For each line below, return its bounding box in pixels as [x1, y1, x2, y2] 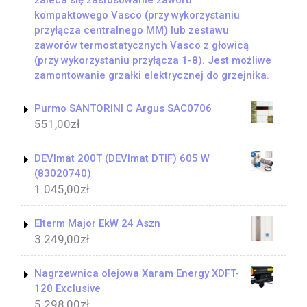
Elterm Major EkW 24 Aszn [34, 217, 160, 230]
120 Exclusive [34, 282, 101, 295]
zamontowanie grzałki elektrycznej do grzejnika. [34, 69, 269, 82]
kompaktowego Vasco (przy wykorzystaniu [34, 9, 240, 22]
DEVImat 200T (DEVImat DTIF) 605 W [34, 152, 210, 165]
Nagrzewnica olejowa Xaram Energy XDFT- [34, 267, 239, 280]
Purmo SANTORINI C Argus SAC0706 [34, 102, 212, 115]
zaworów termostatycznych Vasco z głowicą [34, 39, 249, 52]
